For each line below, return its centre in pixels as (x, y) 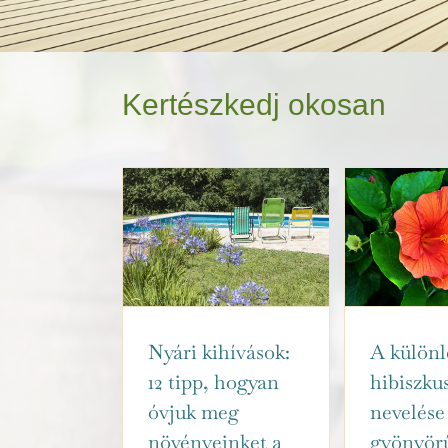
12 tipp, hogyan (213, 381)
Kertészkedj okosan (254, 105)
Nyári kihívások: (219, 351)
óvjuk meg (193, 411)
